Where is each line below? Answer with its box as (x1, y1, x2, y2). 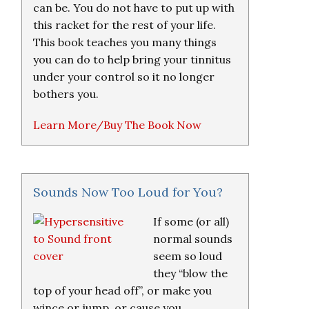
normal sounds (153, 232, 232, 246)
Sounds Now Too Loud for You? (33, 184, 223, 200)
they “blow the (153, 266, 228, 280)
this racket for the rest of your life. (33, 18, 216, 32)
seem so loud (153, 249, 222, 263)
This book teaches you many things (33, 35, 217, 49)
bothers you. (33, 87, 99, 101)
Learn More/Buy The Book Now (33, 118, 201, 132)
